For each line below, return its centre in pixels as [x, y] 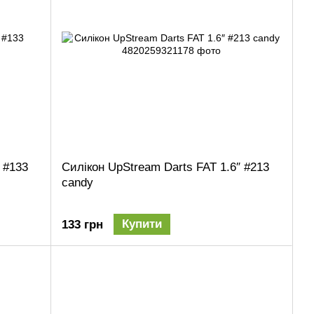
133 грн [82, 224]
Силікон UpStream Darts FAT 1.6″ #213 [165, 167]
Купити [142, 224]
